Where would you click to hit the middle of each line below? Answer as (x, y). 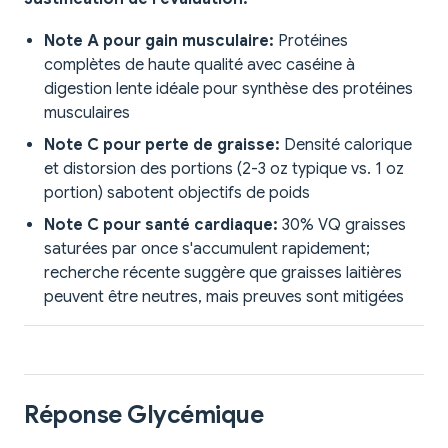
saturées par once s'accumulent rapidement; (207, 249)
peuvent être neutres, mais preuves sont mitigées (224, 297)
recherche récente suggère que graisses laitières (223, 273)
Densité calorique (346, 145)
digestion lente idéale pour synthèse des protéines (228, 89)
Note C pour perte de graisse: (162, 145)
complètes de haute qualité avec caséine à (199, 65)
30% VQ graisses (342, 225)
